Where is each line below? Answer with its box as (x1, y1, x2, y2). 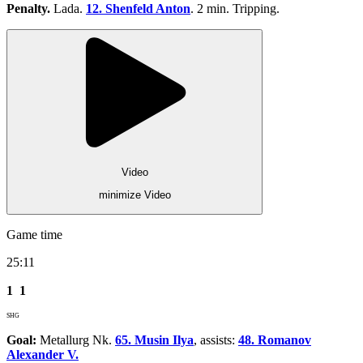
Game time (6, 227, 62, 241)
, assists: (194, 332, 238, 347)
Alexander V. (6, 347, 79, 361)
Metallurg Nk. (36, 332, 115, 347)
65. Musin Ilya (115, 332, 194, 347)
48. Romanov (238, 332, 311, 347)
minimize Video (98, 189, 171, 202)
